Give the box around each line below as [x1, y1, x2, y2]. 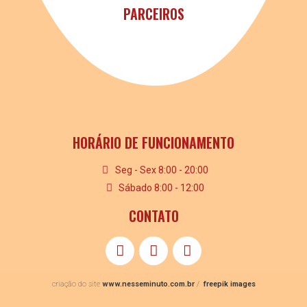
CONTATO [128, 206, 179, 227]
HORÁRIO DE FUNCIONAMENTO [73, 132, 234, 153]
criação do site [51, 280, 102, 289]
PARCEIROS [123, 3, 184, 25]
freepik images [203, 280, 256, 289]
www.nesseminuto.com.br [101, 280, 195, 289]
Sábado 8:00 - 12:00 [119, 182, 205, 194]
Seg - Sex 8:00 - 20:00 [114, 164, 208, 176]
